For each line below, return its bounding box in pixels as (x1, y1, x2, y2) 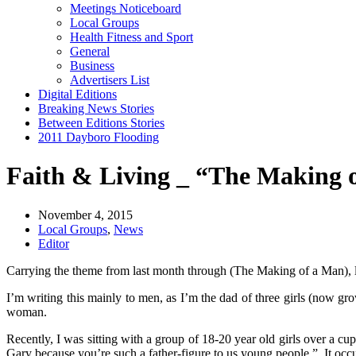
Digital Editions (38, 87, 117, 101)
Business (70, 59, 114, 72)
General (70, 44, 110, 58)
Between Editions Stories (38, 116, 164, 130)
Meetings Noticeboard (70, 2, 181, 15)
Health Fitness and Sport (70, 30, 193, 44)
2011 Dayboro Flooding (38, 130, 159, 144)
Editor (38, 236, 69, 250)
